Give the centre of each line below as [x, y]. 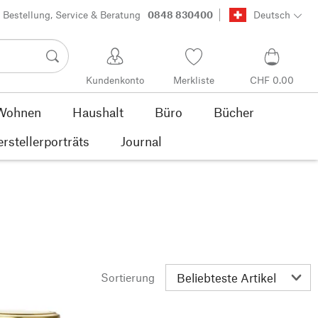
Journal [141, 141]
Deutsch [272, 15]
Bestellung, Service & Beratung [72, 15]
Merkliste [193, 80]
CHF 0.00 [272, 80]
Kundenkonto [115, 80]
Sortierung [127, 277]
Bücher [234, 112]
